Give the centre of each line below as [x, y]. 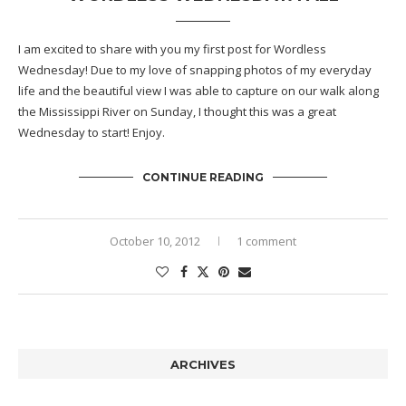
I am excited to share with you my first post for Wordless [172, 49]
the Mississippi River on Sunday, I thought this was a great [177, 112]
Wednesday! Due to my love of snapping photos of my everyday [195, 70]
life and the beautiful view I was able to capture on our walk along [198, 91]
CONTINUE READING [203, 178]
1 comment [266, 242]
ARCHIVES [203, 365]
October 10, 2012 [155, 242]
